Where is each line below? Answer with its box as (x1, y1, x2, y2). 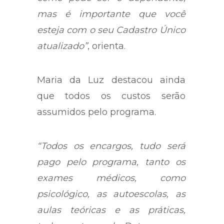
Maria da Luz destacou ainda (37, 74, 185, 85)
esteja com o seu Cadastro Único (37, 24, 185, 35)
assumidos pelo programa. (37, 106, 156, 117)
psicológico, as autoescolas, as (37, 188, 185, 199)
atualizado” (37, 40, 87, 51)
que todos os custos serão (37, 90, 185, 101)
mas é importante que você (37, 8, 185, 19)
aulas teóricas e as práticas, (37, 204, 185, 215)
